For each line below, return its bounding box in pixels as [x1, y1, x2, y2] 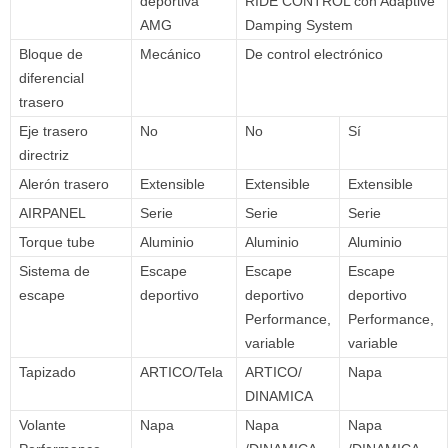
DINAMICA [245, 388, 313, 405]
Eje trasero [19, 123, 88, 140]
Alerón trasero [19, 176, 109, 193]
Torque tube [19, 234, 95, 251]
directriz [19, 147, 69, 164]
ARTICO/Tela [140, 364, 223, 381]
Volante [19, 417, 66, 434]
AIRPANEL [19, 205, 86, 222]
